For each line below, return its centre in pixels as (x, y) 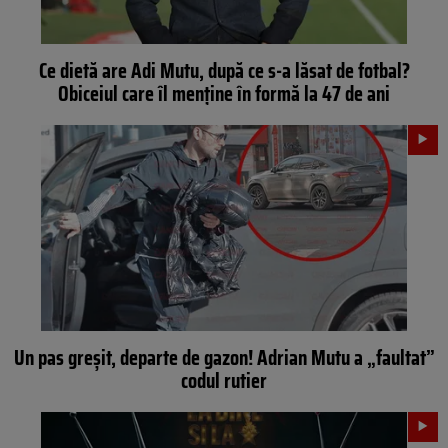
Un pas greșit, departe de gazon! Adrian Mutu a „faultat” (224, 357)
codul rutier (224, 380)
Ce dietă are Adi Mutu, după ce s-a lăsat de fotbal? (224, 70)
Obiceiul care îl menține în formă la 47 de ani (224, 93)
